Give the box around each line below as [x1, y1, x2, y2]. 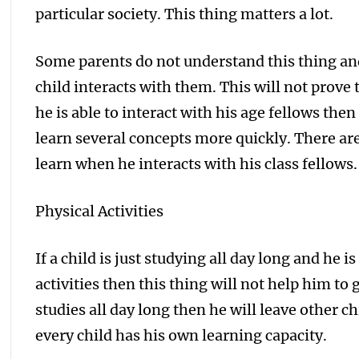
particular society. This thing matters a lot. [35, 5, 334, 23]
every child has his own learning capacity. [35, 326, 328, 345]
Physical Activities [35, 202, 164, 220]
